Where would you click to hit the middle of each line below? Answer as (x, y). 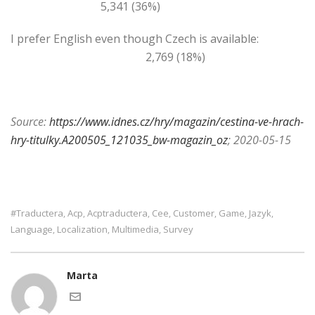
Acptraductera (117, 213)
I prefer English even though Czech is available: (135, 38)
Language (32, 229)
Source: (30, 121)
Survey (178, 229)
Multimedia (135, 229)
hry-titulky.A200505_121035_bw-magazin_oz (119, 140)
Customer (194, 213)
